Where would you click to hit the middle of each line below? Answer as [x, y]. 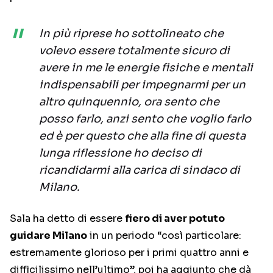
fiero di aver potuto [175, 219]
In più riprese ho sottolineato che [131, 34]
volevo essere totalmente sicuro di [134, 51]
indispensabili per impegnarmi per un [142, 85]
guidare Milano [48, 236]
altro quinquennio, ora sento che [129, 102]
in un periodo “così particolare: [164, 236]
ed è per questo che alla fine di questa [142, 136]
